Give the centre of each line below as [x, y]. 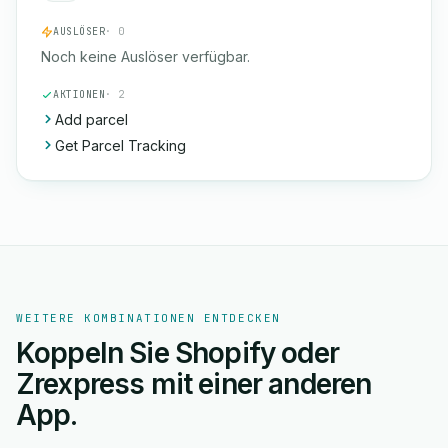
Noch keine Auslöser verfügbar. [145, 56]
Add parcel [91, 119]
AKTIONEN [79, 94]
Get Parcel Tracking [120, 145]
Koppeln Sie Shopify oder [177, 353]
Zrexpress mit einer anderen [194, 384]
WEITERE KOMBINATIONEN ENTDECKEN [148, 318]
